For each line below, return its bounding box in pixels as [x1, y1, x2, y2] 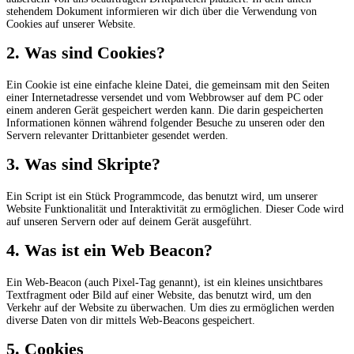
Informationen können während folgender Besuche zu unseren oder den [6, 116, 325, 129]
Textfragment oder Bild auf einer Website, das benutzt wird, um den [6, 288, 311, 301]
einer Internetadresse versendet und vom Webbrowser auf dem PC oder [6, 91, 323, 104]
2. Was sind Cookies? [6, 42, 165, 62]
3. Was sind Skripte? [6, 153, 160, 174]
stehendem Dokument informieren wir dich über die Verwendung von [6, 5, 317, 17]
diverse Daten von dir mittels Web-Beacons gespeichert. [6, 314, 255, 326]
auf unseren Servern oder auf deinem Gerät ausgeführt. [6, 215, 252, 228]
